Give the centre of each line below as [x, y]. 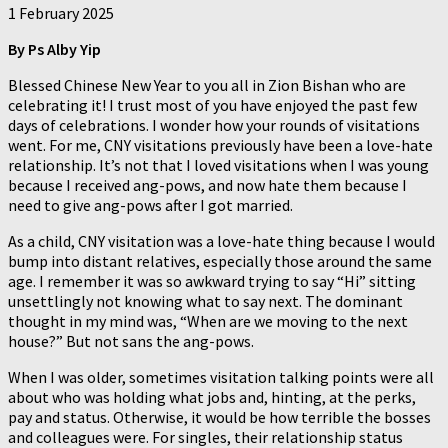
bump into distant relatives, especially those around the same [220, 260]
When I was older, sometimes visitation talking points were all [221, 376]
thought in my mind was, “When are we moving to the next [208, 320]
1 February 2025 [61, 12]
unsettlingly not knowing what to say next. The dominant [205, 300]
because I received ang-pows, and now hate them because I [207, 184]
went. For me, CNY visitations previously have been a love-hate [220, 144]
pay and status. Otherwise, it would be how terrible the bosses [219, 416]
